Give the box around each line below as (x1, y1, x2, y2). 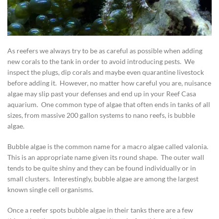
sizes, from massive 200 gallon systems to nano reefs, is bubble (7, 111, 195, 119)
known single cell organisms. (7, 185, 93, 194)
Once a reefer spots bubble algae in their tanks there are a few (7, 206, 193, 214)
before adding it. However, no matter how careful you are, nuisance (7, 79, 211, 87)
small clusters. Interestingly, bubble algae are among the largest (7, 175, 198, 183)
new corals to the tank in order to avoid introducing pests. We (7, 57, 195, 66)
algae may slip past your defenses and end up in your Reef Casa (7, 89, 196, 98)
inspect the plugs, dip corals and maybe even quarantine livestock (7, 68, 204, 76)
